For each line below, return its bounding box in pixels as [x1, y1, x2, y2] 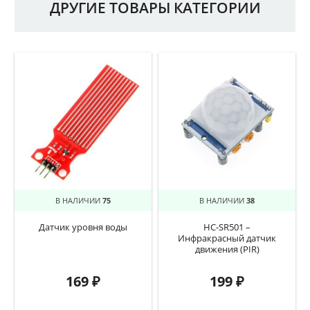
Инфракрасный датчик [178, 232, 276, 244]
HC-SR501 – [203, 221, 250, 233]
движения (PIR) [194, 243, 259, 255]
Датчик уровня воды [39, 221, 127, 233]
